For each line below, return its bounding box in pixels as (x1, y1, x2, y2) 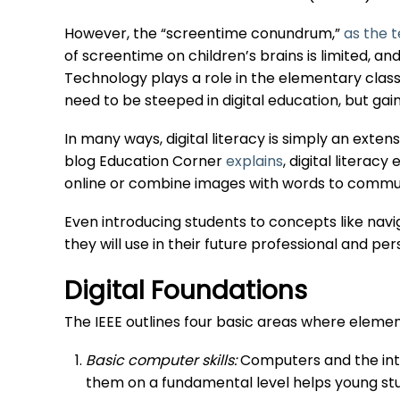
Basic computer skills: (86, 350, 240, 374)
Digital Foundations (64, 272, 307, 314)
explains (226, 151, 283, 175)
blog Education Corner (64, 151, 226, 175)
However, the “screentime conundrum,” (64, 23, 344, 47)
